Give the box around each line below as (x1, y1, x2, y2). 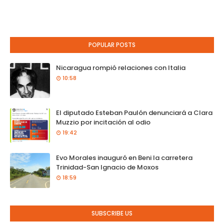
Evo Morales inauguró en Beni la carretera (56, 153, 192, 162)
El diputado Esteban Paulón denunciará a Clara (56, 108, 212, 117)
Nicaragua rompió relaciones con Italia (56, 63, 185, 72)
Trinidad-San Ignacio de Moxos (56, 162, 158, 172)
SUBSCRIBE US (91, 209, 132, 217)
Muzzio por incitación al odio (56, 117, 150, 127)
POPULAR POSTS (88, 40, 135, 49)
